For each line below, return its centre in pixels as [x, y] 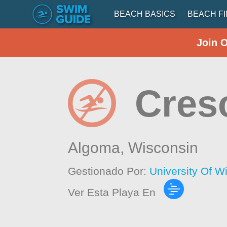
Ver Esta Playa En [112, 192]
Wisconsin [163, 148]
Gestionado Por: [109, 171]
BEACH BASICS [145, 14]
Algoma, [98, 148]
